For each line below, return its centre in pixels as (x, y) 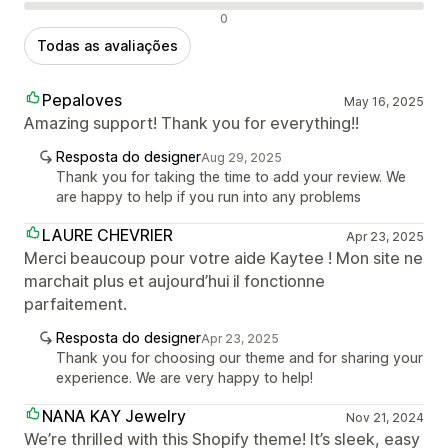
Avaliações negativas (100, 16)
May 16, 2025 (383, 101)
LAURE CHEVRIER (107, 234)
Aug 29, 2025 (241, 157)
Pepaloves (82, 99)
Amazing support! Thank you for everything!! (191, 122)
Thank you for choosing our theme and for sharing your (239, 357)
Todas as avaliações (107, 45)
